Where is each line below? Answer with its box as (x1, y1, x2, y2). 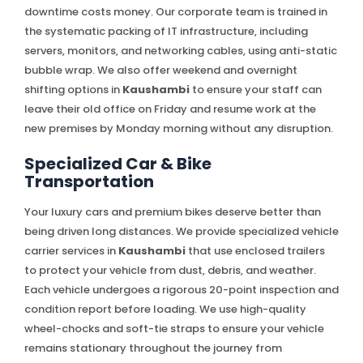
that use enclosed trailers (186, 242, 325, 258)
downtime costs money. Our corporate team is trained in (24, 3, 327, 19)
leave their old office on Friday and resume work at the (24, 100, 316, 117)
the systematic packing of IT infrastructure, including (24, 23, 308, 39)
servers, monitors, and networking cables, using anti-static (24, 42, 337, 58)
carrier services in (24, 242, 118, 258)
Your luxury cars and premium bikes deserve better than (24, 203, 321, 220)
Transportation (24, 169, 154, 193)
